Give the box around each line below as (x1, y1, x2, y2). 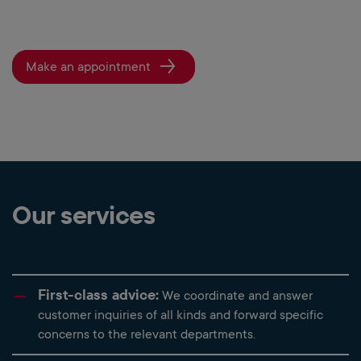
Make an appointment (26, 59, 151, 74)
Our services (12, 197, 155, 230)
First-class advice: (38, 284, 159, 304)
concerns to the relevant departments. (38, 326, 255, 342)
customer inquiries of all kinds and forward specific (38, 307, 323, 322)
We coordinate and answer (159, 288, 313, 303)
